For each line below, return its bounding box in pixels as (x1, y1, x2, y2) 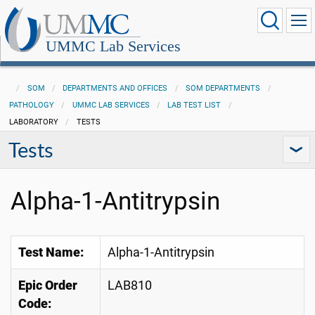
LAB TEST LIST (167, 101, 221, 110)
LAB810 (108, 278, 152, 292)
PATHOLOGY (8, 101, 54, 110)
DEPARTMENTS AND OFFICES (63, 84, 168, 93)
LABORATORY (8, 117, 58, 127)
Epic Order (18, 278, 77, 292)
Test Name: (18, 245, 84, 259)
